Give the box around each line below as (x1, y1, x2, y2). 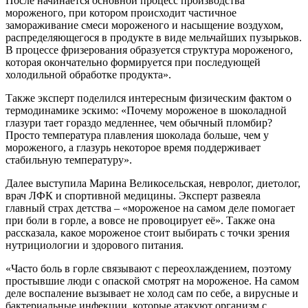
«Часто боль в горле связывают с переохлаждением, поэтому (5, 262, 291, 274)
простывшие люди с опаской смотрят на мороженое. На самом (5, 274, 299, 287)
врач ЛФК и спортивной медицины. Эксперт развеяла (5, 189, 261, 201)
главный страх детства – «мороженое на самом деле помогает (5, 201, 295, 214)
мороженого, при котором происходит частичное (5, 6, 236, 19)
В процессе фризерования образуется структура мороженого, (5, 43, 293, 56)
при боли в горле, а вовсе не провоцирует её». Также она (5, 214, 275, 226)
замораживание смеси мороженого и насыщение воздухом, (5, 19, 283, 31)
